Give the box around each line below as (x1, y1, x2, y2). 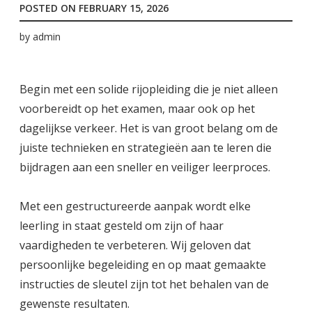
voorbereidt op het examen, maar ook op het (19, 100, 255, 116)
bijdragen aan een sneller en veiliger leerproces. (19, 159, 270, 175)
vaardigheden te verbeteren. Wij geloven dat (19, 237, 251, 253)
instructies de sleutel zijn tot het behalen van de (19, 276, 269, 292)
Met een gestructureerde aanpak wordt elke (19, 198, 251, 214)
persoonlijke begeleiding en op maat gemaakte (19, 256, 266, 272)
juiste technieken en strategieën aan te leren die (19, 139, 272, 155)
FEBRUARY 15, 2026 (79, 1, 169, 15)
